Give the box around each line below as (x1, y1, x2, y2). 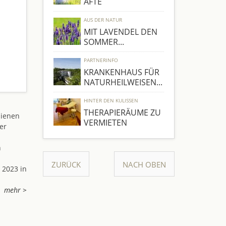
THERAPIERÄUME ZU (83, 107, 161, 118)
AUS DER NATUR (83, 16, 122, 23)
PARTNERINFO (83, 56, 118, 64)
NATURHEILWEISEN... (83, 77, 162, 88)
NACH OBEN (123, 159, 166, 169)
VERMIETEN (83, 117, 127, 128)
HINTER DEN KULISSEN (83, 97, 138, 104)
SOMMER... (83, 36, 124, 47)
